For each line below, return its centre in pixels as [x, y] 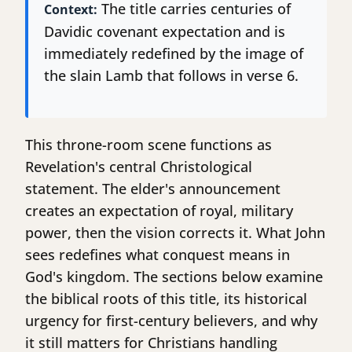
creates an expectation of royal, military [159, 211]
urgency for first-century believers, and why [171, 321]
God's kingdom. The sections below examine [174, 277]
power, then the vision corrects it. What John [175, 233]
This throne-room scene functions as [148, 145]
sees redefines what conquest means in [158, 255]
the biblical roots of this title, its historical [166, 299]
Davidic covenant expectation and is [165, 32]
